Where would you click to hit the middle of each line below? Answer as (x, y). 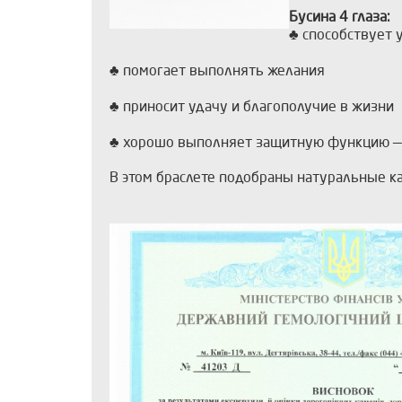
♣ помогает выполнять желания (217, 72)
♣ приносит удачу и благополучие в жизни (252, 108)
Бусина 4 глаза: (340, 18)
